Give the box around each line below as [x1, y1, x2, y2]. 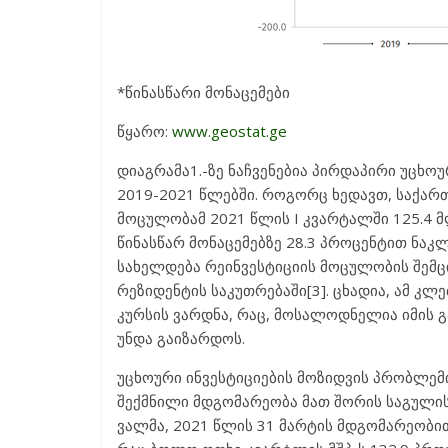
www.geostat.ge [172, 121, 287, 141]
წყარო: [117, 121, 172, 141]
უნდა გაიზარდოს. [117, 328, 245, 348]
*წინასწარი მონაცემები [117, 82, 290, 102]
